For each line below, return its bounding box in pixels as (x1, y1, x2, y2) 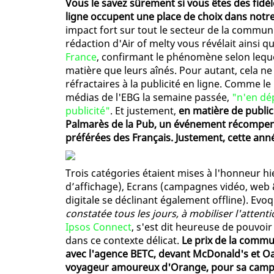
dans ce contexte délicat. (65, 234, 182, 248)
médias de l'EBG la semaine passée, (65, 91, 232, 105)
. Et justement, (110, 104, 176, 118)
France (65, 50, 97, 64)
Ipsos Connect (65, 220, 131, 234)
